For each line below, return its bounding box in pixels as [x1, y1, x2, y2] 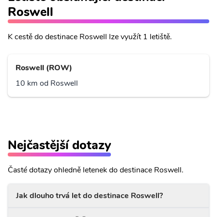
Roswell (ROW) [15, 62, 72, 73]
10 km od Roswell [15, 78, 78, 89]
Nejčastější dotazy [8, 137, 111, 154]
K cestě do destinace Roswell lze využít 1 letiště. [8, 31, 172, 42]
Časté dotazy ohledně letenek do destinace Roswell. [8, 165, 184, 175]
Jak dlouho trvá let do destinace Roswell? [16, 190, 163, 201]
